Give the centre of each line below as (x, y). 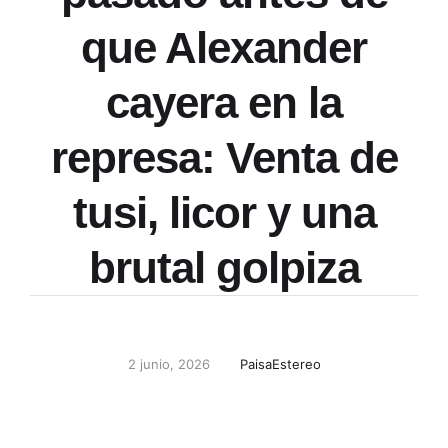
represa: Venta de (224, 157)
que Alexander (224, 47)
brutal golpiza (224, 267)
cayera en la (224, 102)
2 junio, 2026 (168, 364)
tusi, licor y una (224, 212)
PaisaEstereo (280, 364)
